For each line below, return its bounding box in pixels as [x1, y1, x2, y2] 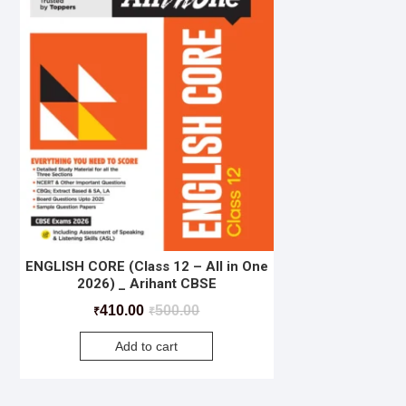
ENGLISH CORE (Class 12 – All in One [24, 257, 268, 275]
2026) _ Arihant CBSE [76, 275, 217, 292]
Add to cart [115, 339, 179, 354]
